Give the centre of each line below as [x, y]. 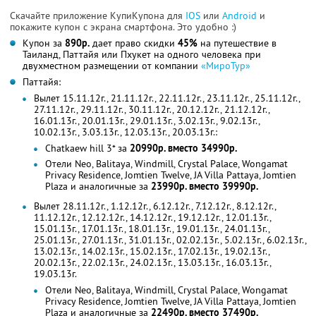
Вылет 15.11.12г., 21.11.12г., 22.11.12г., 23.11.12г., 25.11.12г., [167, 98]
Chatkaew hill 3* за [87, 148]
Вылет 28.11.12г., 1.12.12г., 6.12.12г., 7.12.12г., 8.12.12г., [155, 206]
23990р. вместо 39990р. [205, 186]
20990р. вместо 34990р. [183, 148]
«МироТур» [226, 65]
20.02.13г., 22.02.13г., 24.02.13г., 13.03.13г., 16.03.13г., [152, 262]
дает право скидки [134, 43]
